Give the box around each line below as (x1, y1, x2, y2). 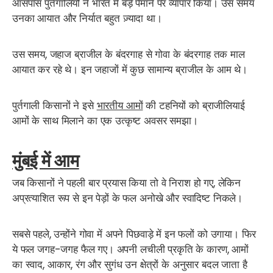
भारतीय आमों (96, 98, 143, 113)
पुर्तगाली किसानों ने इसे (12, 98, 97, 113)
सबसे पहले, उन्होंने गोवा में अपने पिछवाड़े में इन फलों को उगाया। (12, 227, 239, 242)
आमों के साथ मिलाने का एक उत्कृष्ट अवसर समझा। (12, 113, 198, 129)
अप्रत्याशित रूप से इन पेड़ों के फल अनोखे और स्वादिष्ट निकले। (12, 191, 243, 206)
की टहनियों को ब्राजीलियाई (143, 98, 245, 113)
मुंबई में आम (12, 150, 79, 172)
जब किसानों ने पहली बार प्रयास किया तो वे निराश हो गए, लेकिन (12, 175, 241, 191)
